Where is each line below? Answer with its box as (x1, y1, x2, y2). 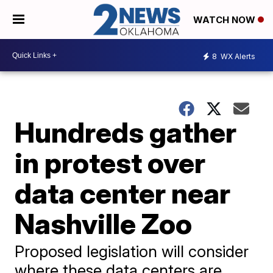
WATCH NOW (193, 14, 258, 26)
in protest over (15, 146, 206, 180)
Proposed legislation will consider (15, 242, 249, 261)
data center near (15, 176, 231, 211)
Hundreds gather (15, 115, 237, 150)
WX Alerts (219, 51, 255, 61)
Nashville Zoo (15, 207, 193, 241)
